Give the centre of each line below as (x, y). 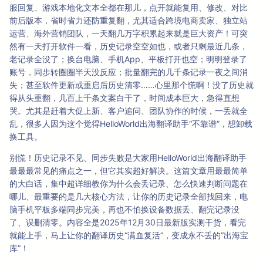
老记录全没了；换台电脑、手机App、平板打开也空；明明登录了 (128, 59)
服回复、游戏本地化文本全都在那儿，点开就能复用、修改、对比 (129, 8)
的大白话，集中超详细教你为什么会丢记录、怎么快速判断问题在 (129, 184)
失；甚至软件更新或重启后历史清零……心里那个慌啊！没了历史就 (131, 85)
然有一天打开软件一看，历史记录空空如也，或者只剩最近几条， (129, 46)
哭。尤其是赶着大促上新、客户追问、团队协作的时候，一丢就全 (129, 111)
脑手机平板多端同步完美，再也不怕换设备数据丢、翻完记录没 (124, 210)
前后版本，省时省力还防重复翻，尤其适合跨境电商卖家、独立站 (129, 21)
